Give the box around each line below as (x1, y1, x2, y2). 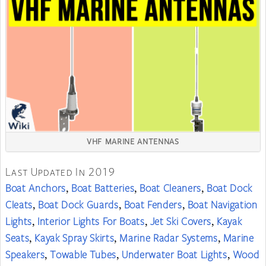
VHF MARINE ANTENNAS (87, 133, 179, 147)
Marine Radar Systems (119, 230, 218, 244)
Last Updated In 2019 (5, 164, 116, 179)
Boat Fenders (123, 197, 182, 211)
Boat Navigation (187, 197, 258, 211)
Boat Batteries (71, 180, 135, 194)
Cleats (5, 197, 33, 211)
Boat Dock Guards (38, 197, 119, 211)
